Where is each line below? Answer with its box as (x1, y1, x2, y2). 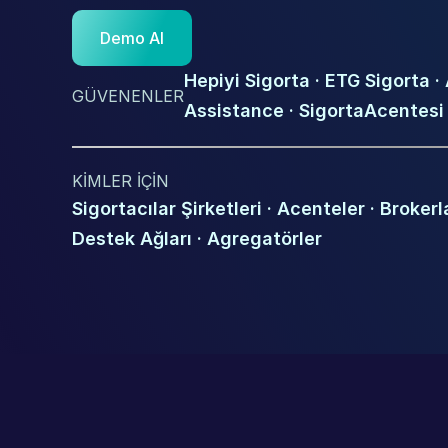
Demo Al (100, 28, 164, 48)
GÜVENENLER (72, 86, 184, 106)
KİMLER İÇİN (72, 171, 169, 191)
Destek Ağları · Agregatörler (72, 228, 322, 249)
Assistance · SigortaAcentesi (184, 100, 444, 121)
